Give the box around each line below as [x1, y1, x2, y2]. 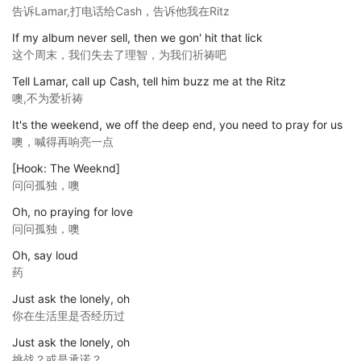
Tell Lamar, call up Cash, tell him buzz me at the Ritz [12, 73, 286, 88]
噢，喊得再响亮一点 [12, 134, 114, 148]
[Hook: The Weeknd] [12, 160, 120, 175]
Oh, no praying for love [12, 204, 133, 218]
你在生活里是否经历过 [12, 308, 125, 322]
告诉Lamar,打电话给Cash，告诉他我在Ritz [12, 3, 230, 18]
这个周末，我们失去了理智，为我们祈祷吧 [12, 47, 226, 61]
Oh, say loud [12, 247, 78, 262]
